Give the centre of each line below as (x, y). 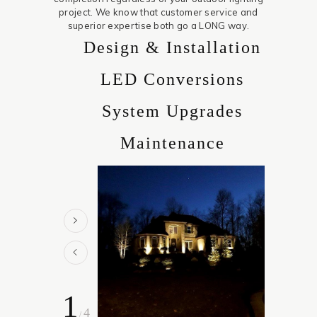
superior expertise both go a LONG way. (158, 26)
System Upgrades (172, 111)
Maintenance (172, 143)
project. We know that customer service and (158, 12)
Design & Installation (172, 48)
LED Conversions (172, 80)
